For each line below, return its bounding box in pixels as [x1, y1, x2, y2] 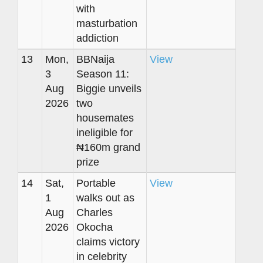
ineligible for [76, 126, 133, 139]
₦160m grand [76, 141, 140, 153]
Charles [76, 206, 113, 218]
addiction [76, 32, 119, 44]
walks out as [76, 191, 134, 204]
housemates [76, 112, 134, 124]
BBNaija [76, 53, 114, 65]
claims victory [76, 235, 140, 248]
